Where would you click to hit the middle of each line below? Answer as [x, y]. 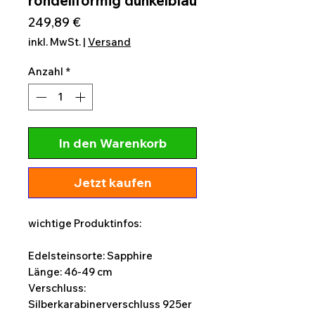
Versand [109, 41]
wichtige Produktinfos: [85, 224]
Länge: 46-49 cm [70, 272]
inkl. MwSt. [54, 41]
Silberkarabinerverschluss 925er [110, 304]
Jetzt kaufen [112, 183]
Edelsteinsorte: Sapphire [90, 256]
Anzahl [46, 71]
